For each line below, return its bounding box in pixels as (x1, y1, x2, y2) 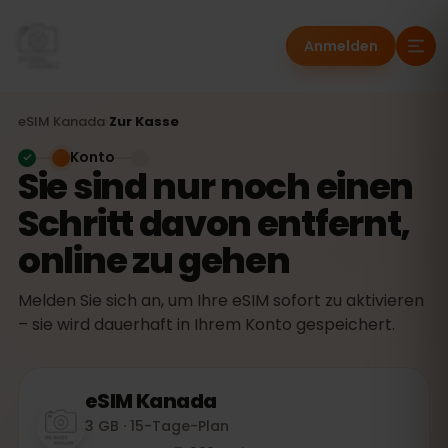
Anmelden (304, 36, 378, 56)
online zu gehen (18, 235, 290, 286)
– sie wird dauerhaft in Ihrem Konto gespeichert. (18, 313, 395, 336)
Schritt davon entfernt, (18, 198, 411, 249)
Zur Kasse (109, 112, 179, 131)
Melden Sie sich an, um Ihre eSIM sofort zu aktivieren (18, 289, 424, 312)
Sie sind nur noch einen (18, 161, 414, 212)
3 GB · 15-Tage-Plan (85, 416, 229, 436)
